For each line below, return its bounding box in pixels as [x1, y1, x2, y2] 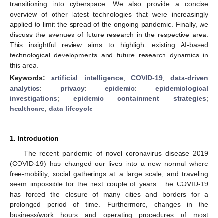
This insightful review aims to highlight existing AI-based [10, 40, 208, 49]
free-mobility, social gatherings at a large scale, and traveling [10, 169, 208, 178]
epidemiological [155, 84, 209, 92]
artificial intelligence [51, 73, 123, 82]
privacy [60, 84, 85, 92]
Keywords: [10, 73, 52, 82]
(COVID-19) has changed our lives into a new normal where [10, 159, 208, 167]
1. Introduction [10, 134, 59, 142]
